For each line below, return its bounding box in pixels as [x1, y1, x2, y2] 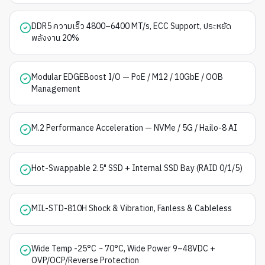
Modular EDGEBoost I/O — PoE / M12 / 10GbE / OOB [31, 70, 223, 84]
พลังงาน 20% [31, 31, 79, 45]
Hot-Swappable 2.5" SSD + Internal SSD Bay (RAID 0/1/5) [31, 161, 243, 175]
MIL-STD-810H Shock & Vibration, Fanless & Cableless [31, 201, 232, 215]
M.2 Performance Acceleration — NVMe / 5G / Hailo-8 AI [31, 121, 237, 135]
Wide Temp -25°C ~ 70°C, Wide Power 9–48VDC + [31, 241, 215, 256]
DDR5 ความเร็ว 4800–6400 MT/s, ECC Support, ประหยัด [31, 19, 231, 33]
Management [31, 82, 80, 96]
